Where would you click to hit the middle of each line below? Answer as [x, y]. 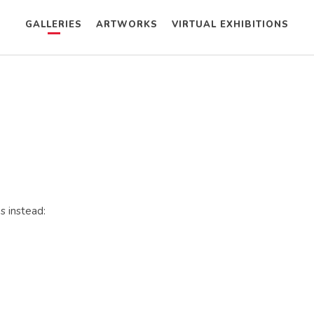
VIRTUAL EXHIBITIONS [230, 25]
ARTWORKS [127, 25]
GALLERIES [54, 25]
